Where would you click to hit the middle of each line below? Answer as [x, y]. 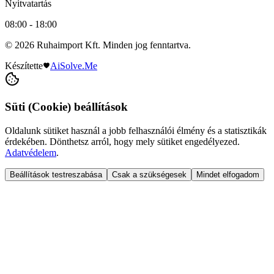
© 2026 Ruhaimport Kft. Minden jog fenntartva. [98, 45]
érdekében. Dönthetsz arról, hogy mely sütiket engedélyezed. [122, 141]
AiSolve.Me [74, 66]
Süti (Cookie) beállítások [66, 106]
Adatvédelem [31, 152]
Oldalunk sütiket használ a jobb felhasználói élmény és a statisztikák [136, 130]
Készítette [24, 66]
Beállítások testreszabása [56, 174]
